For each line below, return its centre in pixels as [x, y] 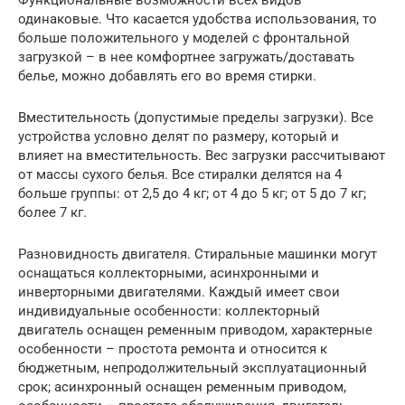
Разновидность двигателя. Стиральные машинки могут [198, 254]
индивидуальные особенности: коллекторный [169, 311]
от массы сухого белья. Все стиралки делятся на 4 [180, 174]
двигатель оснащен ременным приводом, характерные [195, 330]
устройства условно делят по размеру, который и [179, 136]
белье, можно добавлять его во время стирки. [167, 75]
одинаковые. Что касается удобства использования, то [198, 19]
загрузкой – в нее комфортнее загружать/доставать [186, 57]
